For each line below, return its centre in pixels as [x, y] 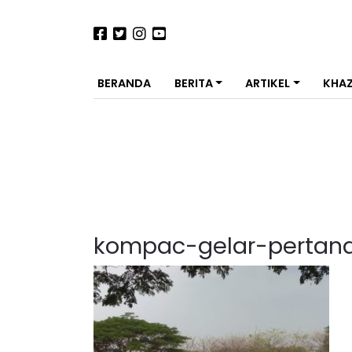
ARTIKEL [268, 83]
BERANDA [124, 83]
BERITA [193, 83]
